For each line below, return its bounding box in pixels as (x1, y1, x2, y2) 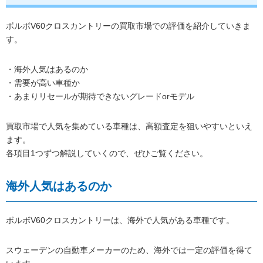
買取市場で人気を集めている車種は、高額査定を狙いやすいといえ (6, 122, 252, 131)
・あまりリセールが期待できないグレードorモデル (6, 92, 194, 102)
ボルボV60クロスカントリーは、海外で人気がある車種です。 (6, 215, 234, 225)
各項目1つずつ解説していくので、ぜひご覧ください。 (6, 149, 208, 159)
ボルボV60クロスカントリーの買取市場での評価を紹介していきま (6, 21, 251, 31)
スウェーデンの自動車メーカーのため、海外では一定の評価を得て (6, 245, 252, 255)
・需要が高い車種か (6, 78, 80, 88)
